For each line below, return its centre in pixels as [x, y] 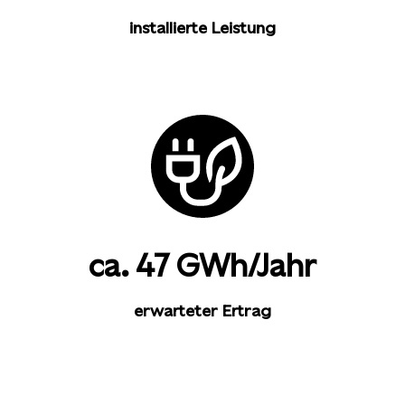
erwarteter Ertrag [202, 311]
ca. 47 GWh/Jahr [202, 266]
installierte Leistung [202, 28]
